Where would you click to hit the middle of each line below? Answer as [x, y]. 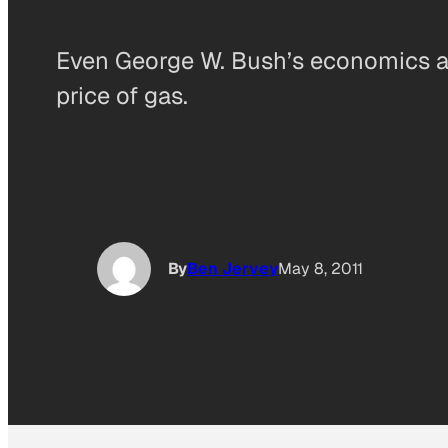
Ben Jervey [232, 269]
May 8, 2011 [320, 269]
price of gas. [122, 95]
